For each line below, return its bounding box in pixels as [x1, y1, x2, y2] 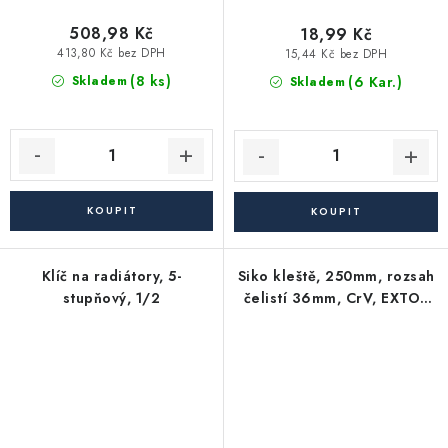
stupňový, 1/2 [62, 287, 161, 308]
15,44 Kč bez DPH [285, 46, 387, 63]
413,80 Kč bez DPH [57, 45, 166, 62]
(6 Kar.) [348, 71, 403, 92]
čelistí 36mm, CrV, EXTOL [243, 287, 429, 308]
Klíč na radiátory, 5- [41, 265, 182, 286]
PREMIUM [302, 309, 370, 330]
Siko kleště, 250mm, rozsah [237, 265, 435, 286]
